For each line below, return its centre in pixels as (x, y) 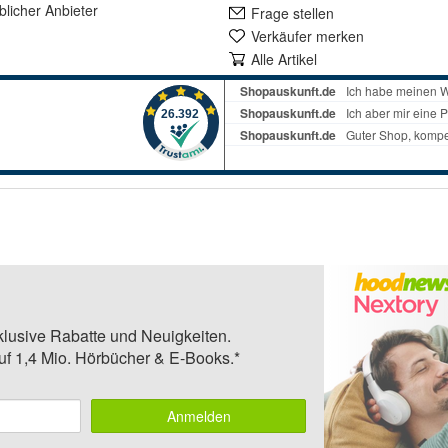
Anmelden (198, 416)
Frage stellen (292, 13)
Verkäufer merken (307, 36)
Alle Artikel (284, 59)
